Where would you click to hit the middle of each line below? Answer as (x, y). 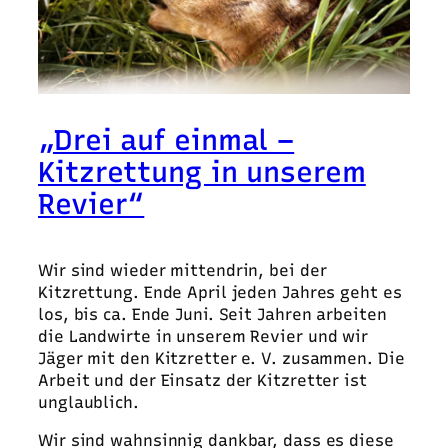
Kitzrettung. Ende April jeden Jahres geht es (220, 292)
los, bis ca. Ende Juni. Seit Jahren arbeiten (212, 314)
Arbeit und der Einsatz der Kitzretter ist (202, 380)
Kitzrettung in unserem (202, 171)
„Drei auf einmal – (166, 139)
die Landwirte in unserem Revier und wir (203, 336)
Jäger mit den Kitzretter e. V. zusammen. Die (221, 358)
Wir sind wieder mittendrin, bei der (182, 270)
